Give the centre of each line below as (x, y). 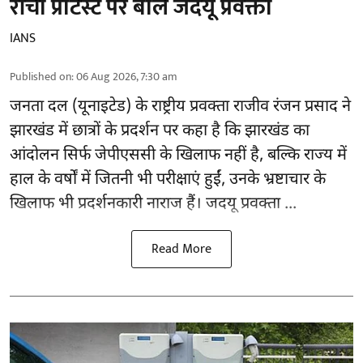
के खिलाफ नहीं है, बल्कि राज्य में (251, 155)
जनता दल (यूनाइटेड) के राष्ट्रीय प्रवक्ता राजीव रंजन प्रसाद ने (180, 107)
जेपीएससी (125, 155)
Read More (181, 249)
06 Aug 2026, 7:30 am (127, 76)
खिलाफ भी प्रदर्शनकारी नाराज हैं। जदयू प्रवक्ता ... (153, 204)
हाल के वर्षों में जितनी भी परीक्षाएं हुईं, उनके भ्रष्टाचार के (168, 179)
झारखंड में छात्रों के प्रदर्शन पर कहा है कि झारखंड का (160, 131)
